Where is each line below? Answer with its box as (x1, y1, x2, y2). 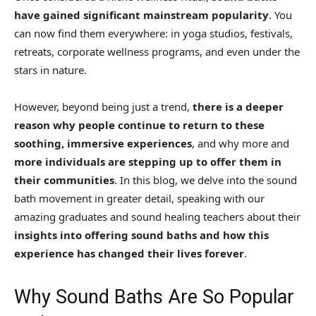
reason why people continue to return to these (14, 118, 265, 133)
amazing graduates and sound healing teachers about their (14, 209, 300, 224)
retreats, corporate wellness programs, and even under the (14, 44, 300, 59)
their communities (14, 173, 114, 188)
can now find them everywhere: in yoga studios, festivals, (14, 26, 293, 41)
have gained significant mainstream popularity (14, 8, 269, 23)
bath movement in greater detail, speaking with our (14, 191, 265, 206)
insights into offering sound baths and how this (14, 228, 269, 243)
